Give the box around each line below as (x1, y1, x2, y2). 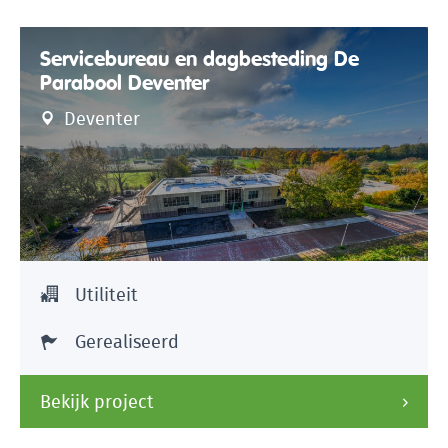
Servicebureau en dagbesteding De (40, 46, 359, 72)
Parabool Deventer (40, 70, 209, 96)
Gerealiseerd (75, 329, 179, 355)
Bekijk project (40, 389, 154, 415)
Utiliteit (75, 282, 138, 308)
